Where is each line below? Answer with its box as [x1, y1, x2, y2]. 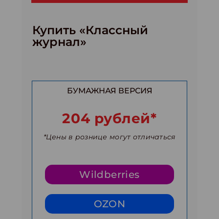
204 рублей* [62, 109, 157, 127]
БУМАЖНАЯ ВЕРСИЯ [66, 86, 153, 95]
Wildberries [79, 168, 140, 180]
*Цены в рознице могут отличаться [43, 132, 176, 141]
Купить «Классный [32, 22, 148, 37]
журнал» [32, 34, 87, 49]
